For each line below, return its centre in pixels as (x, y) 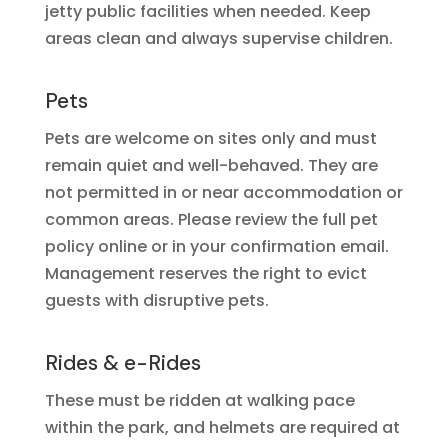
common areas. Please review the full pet (211, 219)
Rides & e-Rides (122, 363)
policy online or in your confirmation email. (216, 246)
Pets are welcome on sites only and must (210, 138)
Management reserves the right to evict (205, 273)
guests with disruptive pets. (156, 300)
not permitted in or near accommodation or (223, 192)
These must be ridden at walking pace (199, 400)
